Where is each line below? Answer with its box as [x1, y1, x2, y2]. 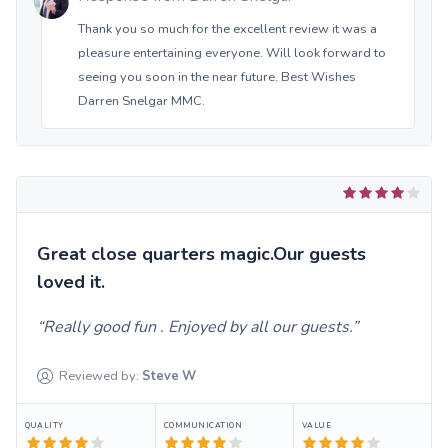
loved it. [37, 269, 105, 294]
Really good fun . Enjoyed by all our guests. [43, 315, 352, 338]
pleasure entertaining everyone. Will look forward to [78, 43, 386, 62]
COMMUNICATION [163, 419, 243, 431]
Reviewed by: [59, 366, 140, 385]
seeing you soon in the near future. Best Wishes [78, 67, 356, 86]
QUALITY [25, 419, 64, 431]
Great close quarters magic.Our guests [37, 241, 366, 266]
